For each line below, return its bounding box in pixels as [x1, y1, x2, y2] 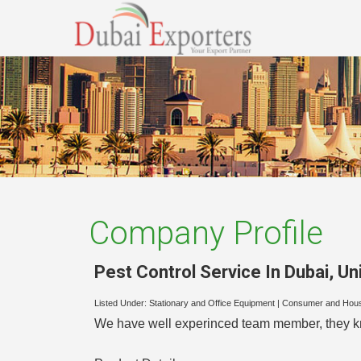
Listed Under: [94, 298, 149, 309]
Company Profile [89, 214, 323, 252]
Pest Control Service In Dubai [94, 261, 329, 282]
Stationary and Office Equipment [149, 298, 275, 309]
